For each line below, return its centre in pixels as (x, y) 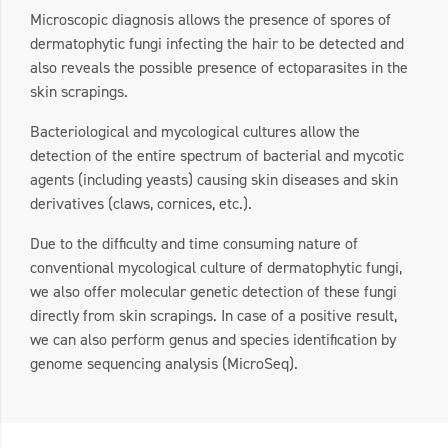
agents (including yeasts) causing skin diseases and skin (214, 179)
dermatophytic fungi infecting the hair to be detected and (217, 43)
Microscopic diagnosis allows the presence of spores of (210, 19)
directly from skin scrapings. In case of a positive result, (213, 315)
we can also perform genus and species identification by (213, 339)
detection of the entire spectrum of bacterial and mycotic (217, 155)
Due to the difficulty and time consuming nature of (194, 243)
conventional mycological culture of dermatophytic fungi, (216, 267)
